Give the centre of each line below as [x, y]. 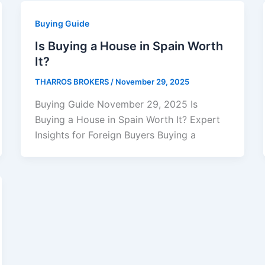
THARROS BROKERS [72, 82]
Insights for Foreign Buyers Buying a [115, 135]
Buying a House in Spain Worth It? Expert [127, 119]
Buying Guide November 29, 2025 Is [116, 104]
